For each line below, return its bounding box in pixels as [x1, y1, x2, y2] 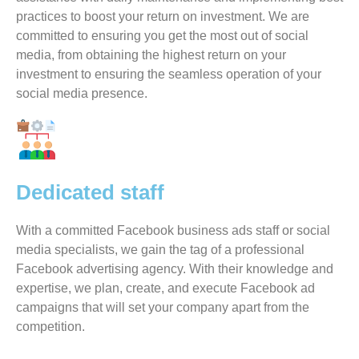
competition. [16, 320, 85, 333]
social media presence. [16, 87, 147, 100]
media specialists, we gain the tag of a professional [16, 243, 305, 256]
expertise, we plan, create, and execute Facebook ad [16, 281, 315, 295]
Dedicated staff [16, 180, 164, 204]
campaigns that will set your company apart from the [16, 301, 309, 314]
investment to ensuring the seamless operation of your [16, 67, 321, 81]
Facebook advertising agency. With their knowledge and [16, 262, 333, 276]
